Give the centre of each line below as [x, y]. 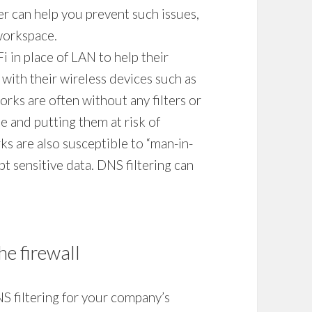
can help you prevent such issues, [106, 13]
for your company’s [115, 297]
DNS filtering [134, 164]
